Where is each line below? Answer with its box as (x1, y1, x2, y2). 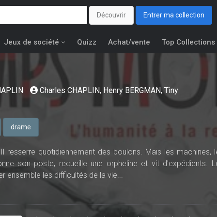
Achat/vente (108, 38, 150, 46)
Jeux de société (4, 38, 59, 46)
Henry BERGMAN (103, 86, 161, 95)
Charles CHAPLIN (40, 86, 100, 95)
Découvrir (97, 11, 126, 19)
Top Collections (162, 38, 215, 46)
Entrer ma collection (143, 11, 204, 19)
